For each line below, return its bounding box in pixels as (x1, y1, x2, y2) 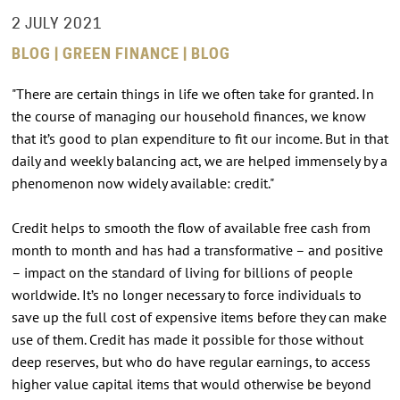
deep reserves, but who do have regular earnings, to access (11, 352, 371, 371)
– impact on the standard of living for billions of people (11, 262, 353, 281)
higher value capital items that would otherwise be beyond (11, 374, 371, 393)
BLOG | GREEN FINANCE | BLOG (11, 45, 230, 62)
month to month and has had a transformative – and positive (11, 240, 383, 259)
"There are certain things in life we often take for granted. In (11, 84, 374, 103)
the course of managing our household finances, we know (11, 106, 366, 125)
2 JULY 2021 (11, 14, 103, 32)
